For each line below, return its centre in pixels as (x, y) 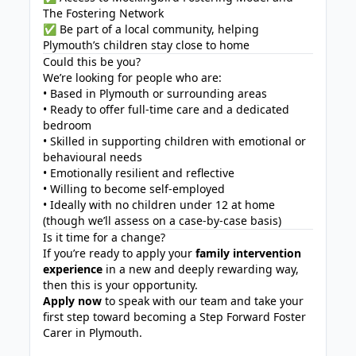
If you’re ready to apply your (120, 253)
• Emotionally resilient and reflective (139, 173)
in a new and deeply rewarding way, (201, 269)
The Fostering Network (104, 13)
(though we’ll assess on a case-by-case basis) (163, 221)
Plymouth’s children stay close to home (147, 45)
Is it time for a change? (104, 237)
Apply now (73, 301)
